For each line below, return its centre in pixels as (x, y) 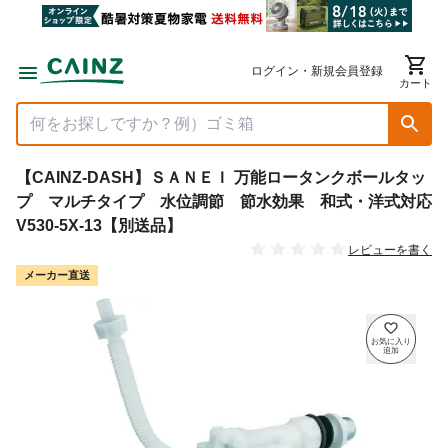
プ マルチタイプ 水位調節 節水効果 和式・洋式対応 (224, 201)
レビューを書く (390, 250)
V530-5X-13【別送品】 (99, 225)
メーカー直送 (57, 275)
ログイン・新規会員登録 (317, 70)
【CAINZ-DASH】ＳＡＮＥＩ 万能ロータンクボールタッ (221, 177)
